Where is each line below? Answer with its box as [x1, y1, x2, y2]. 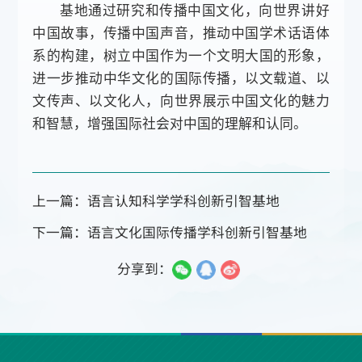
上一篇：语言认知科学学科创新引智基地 [32, 191, 280, 211]
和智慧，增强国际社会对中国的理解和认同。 [32, 115, 308, 132]
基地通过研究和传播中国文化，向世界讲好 [59, 2, 330, 19]
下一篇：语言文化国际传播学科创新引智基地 [32, 222, 308, 242]
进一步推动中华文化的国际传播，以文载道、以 [32, 69, 330, 86]
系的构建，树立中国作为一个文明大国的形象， [32, 47, 330, 64]
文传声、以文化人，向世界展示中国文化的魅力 [32, 92, 330, 109]
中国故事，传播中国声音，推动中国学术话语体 [32, 24, 330, 41]
